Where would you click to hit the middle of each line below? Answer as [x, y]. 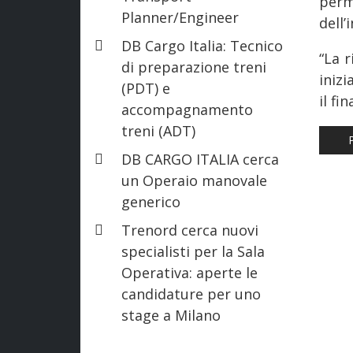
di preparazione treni [194, 67]
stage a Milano [171, 315]
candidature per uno [191, 294]
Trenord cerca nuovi [190, 230]
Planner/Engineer [180, 17]
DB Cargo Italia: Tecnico [202, 45]
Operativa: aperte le [190, 272]
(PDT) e [146, 88]
